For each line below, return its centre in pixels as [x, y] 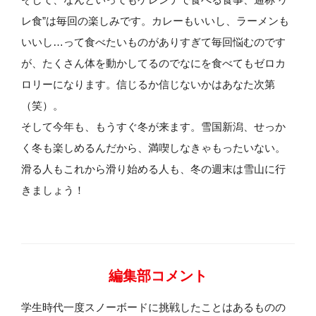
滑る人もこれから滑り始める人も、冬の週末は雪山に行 [153, 169]
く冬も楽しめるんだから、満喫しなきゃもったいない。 [153, 148]
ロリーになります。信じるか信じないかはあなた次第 [148, 85]
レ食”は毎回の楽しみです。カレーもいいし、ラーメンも [155, 21]
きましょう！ [53, 190]
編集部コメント [158, 276]
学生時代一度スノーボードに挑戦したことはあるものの [153, 308]
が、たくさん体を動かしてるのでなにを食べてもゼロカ [153, 63]
